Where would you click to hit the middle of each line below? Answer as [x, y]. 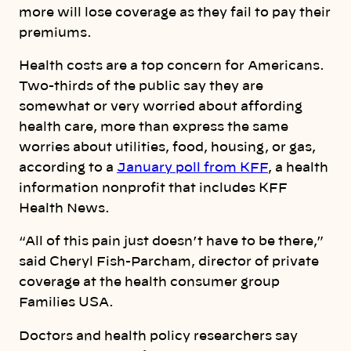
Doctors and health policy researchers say [158, 336]
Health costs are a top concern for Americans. [172, 66]
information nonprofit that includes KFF [153, 188]
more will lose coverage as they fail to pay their [175, 12]
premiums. [55, 33]
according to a [68, 168]
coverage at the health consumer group [149, 282]
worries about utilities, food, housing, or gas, [167, 148]
